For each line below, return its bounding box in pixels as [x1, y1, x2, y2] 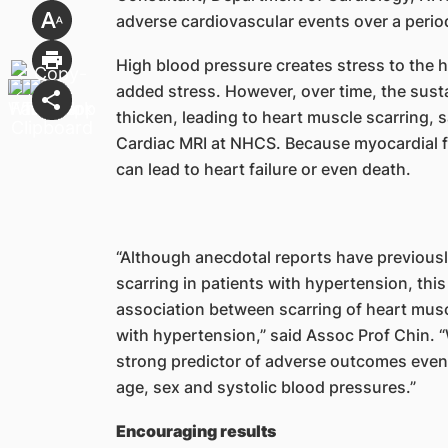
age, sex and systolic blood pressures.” [115, 376, 416, 397]
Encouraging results [115, 420, 279, 441]
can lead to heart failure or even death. [115, 158, 411, 179]
